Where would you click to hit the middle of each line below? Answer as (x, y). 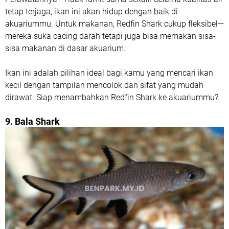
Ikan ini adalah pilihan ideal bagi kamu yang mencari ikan (109, 73)
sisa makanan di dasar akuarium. (65, 48)
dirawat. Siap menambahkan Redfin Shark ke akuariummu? (112, 97)
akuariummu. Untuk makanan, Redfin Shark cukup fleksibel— (114, 24)
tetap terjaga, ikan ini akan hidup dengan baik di (91, 12)
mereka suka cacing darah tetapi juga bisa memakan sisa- (110, 36)
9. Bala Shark (32, 121)
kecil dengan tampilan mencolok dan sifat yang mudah (104, 85)
